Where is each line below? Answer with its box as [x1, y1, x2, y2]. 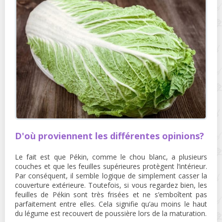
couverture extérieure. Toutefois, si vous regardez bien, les [15, 180, 207, 190]
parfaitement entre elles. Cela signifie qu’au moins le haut [15, 199, 207, 209]
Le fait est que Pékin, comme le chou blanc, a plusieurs [15, 152, 207, 162]
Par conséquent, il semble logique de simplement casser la [15, 170, 207, 180]
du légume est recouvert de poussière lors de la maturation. [15, 208, 207, 218]
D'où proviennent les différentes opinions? [15, 129, 204, 142]
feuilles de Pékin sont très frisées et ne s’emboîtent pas [15, 189, 207, 199]
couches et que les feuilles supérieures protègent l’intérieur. [15, 161, 207, 171]
